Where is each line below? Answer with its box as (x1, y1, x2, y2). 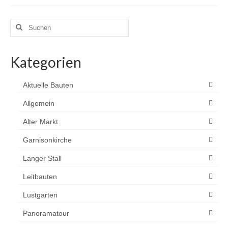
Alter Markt (23, 117, 58, 126)
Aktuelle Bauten (23, 80, 73, 89)
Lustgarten (23, 190, 58, 199)
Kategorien (10, 53, 81, 71)
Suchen (10, 19, 36, 27)
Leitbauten (23, 172, 57, 181)
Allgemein (23, 99, 54, 107)
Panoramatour (23, 209, 69, 217)
